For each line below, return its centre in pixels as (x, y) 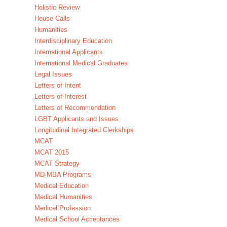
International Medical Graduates (81, 63)
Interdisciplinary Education (73, 41)
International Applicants (68, 52)
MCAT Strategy (57, 164)
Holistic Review (57, 8)
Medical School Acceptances (77, 219)
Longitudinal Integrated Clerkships (84, 130)
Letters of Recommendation (75, 108)
